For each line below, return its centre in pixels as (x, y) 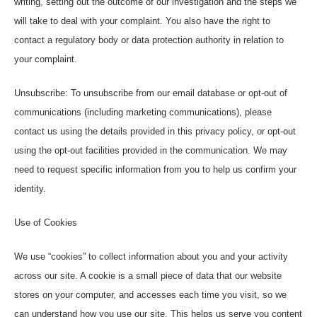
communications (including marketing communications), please (143, 112)
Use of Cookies (46, 223)
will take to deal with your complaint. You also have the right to (142, 21)
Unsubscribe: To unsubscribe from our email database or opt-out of (151, 93)
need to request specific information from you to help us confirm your (155, 169)
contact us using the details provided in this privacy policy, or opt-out (155, 131)
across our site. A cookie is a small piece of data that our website (148, 276)
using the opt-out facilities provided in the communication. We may (151, 150)
